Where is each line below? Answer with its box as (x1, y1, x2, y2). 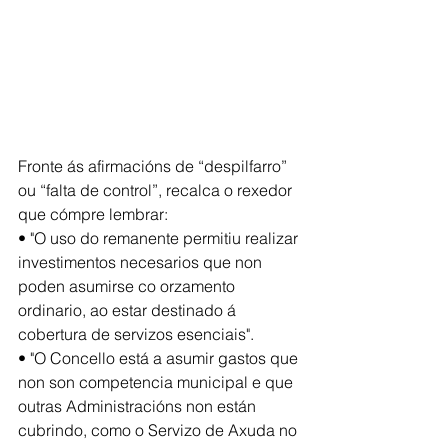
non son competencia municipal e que (18, 371, 297, 392)
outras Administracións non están (18, 395, 260, 416)
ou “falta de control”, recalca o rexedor (18, 179, 296, 200)
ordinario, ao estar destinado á (18, 299, 240, 320)
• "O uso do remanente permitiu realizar (18, 227, 302, 248)
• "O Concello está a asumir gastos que (18, 347, 302, 368)
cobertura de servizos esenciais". (18, 323, 254, 344)
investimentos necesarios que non (18, 251, 266, 272)
